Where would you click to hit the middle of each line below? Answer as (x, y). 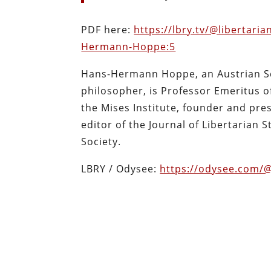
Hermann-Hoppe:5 (129, 46)
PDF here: (108, 29)
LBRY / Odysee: (121, 168)
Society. (101, 141)
